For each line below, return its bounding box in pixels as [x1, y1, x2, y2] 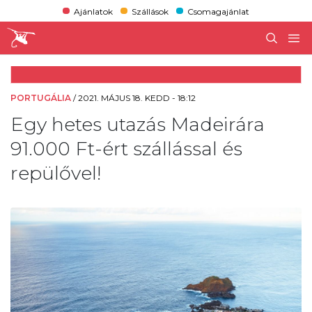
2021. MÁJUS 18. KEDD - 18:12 [78, 92, 196, 103]
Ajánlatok [73, 6, 113, 17]
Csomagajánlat [187, 6, 250, 17]
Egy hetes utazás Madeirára [10, 112, 265, 136]
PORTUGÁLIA [10, 92, 71, 103]
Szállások [131, 6, 169, 17]
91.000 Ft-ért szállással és [10, 136, 242, 160]
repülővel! [10, 161, 101, 185]
